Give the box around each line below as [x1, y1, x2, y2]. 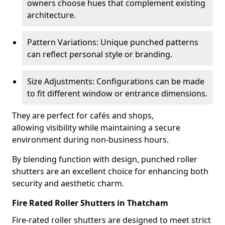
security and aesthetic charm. [12, 178, 124, 189]
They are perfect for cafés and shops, [12, 110, 154, 121]
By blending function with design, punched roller [12, 154, 197, 165]
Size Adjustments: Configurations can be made [27, 76, 204, 87]
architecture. [27, 10, 76, 21]
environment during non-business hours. [12, 134, 169, 145]
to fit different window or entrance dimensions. [27, 88, 207, 99]
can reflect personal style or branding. [27, 49, 172, 60]
